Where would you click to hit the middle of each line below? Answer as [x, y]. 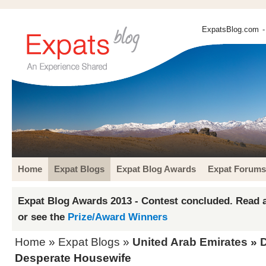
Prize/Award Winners [118, 217]
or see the [43, 217]
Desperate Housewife [73, 258]
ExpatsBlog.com [230, 29]
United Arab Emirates [190, 242]
